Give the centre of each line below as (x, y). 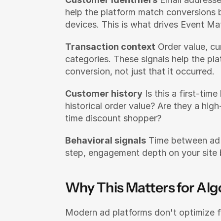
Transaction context (110, 47)
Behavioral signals (106, 140)
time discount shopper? (113, 118)
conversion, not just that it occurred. (140, 71)
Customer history (104, 93)
